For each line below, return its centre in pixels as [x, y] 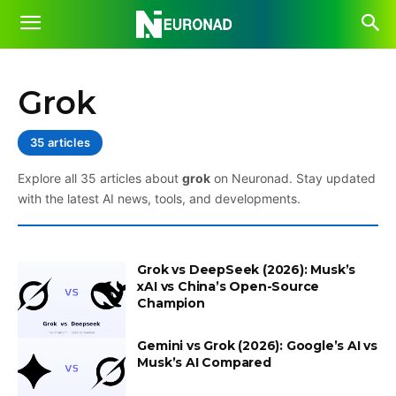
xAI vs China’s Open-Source [228, 286]
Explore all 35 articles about [100, 178]
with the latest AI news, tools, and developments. [159, 198]
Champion [171, 303]
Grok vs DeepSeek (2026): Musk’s [247, 270]
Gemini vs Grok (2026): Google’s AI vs [257, 345]
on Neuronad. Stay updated [293, 178]
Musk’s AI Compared [204, 362]
